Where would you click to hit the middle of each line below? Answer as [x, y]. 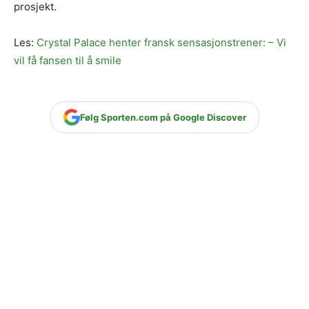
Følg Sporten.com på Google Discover [163, 118]
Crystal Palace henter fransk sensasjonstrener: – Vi [161, 43]
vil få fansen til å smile [68, 61]
